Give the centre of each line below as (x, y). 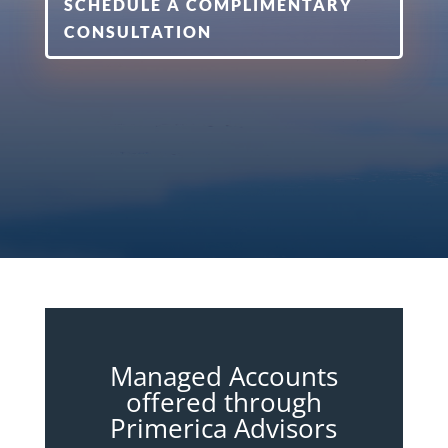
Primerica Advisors (224, 428)
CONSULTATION (137, 32)
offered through (223, 402)
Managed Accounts (223, 376)
